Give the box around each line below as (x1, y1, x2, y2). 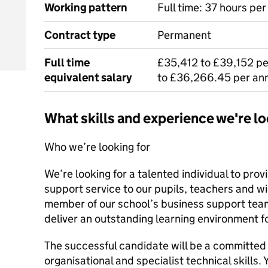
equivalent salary (44, 71, 132, 84)
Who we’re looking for (44, 140, 150, 154)
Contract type (44, 28, 115, 42)
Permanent (157, 28, 211, 42)
